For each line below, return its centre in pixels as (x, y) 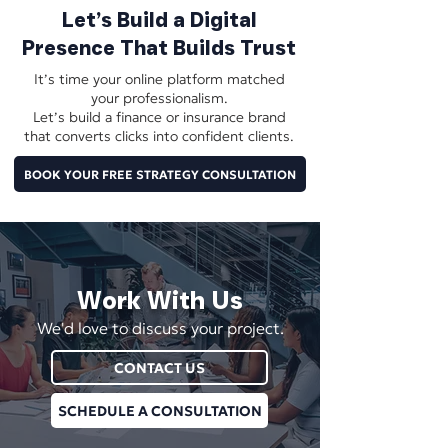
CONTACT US (159, 367)
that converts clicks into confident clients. (159, 136)
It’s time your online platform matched (159, 79)
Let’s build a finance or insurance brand (159, 117)
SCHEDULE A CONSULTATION (159, 410)
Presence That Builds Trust (159, 48)
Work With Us (160, 300)
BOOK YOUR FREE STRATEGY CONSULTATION (160, 174)
